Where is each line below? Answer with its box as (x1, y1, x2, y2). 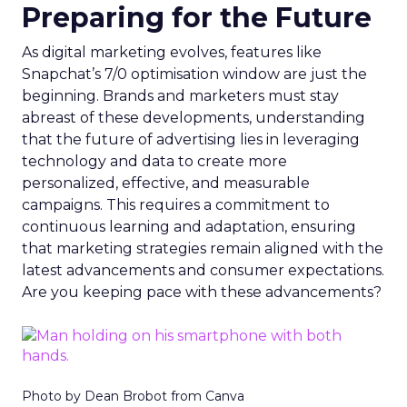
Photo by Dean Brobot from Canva (22, 388, 244, 405)
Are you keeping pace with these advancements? (22, 283, 382, 302)
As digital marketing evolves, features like (22, 44, 322, 62)
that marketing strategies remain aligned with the (22, 240, 383, 258)
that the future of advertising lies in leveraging (22, 131, 360, 149)
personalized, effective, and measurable (22, 174, 310, 193)
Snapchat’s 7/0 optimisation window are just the (22, 65, 367, 84)
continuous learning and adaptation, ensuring (22, 218, 356, 236)
